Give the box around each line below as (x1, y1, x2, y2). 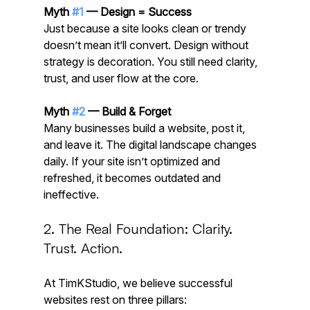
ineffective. (43, 187, 99, 201)
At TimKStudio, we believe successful (43, 275, 235, 290)
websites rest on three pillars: (43, 292, 187, 307)
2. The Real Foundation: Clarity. (43, 219, 237, 237)
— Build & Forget (84, 104, 171, 118)
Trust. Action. (43, 239, 122, 257)
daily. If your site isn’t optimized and (43, 154, 223, 168)
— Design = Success (83, 4, 192, 19)
